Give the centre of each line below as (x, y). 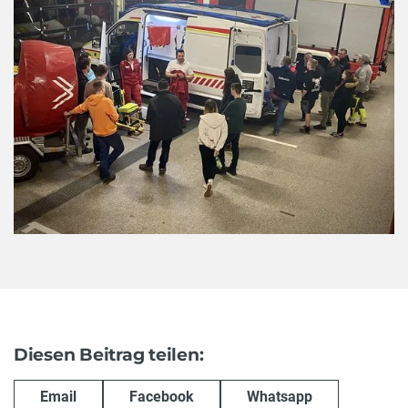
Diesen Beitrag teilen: (109, 354)
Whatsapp (280, 397)
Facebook (162, 397)
